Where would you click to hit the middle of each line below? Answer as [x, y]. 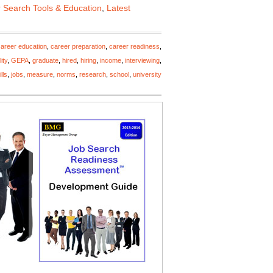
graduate [45, 60]
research [93, 74]
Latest [119, 8]
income [111, 60]
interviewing [142, 60]
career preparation [78, 46]
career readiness [134, 46]
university [147, 74]
